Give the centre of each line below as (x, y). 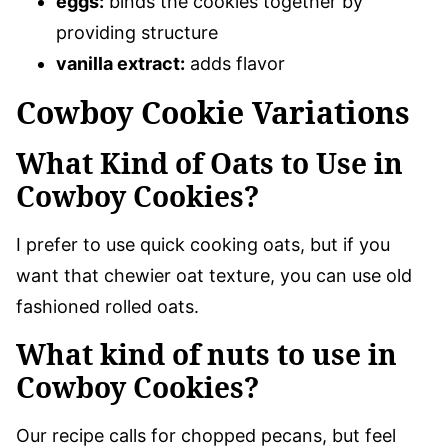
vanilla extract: (120, 63)
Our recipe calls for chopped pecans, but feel (206, 435)
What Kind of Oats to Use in (209, 162)
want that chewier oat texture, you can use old (214, 275)
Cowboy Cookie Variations (213, 112)
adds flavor (235, 63)
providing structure (137, 32)
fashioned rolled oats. (107, 306)
